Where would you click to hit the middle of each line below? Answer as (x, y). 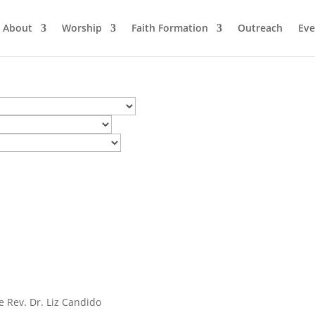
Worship (82, 28)
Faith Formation (170, 28)
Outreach (260, 28)
